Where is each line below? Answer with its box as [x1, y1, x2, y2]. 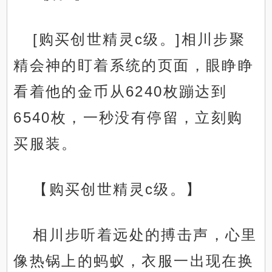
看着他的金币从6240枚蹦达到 [13, 83, 228, 100]
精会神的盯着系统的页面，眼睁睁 [13, 57, 254, 74]
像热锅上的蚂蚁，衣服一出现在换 [13, 253, 254, 270]
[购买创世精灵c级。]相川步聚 [33, 31, 246, 48]
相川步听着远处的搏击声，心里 [33, 226, 257, 243]
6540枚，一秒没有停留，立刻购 [13, 109, 243, 126]
